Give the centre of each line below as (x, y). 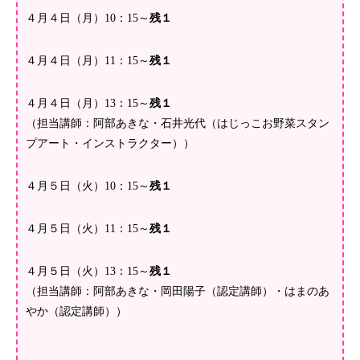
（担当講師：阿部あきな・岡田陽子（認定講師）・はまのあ (178, 292)
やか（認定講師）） (76, 312)
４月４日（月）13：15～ (88, 104)
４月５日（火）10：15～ (88, 186)
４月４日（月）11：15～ (88, 61)
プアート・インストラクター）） (110, 144)
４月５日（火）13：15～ (88, 272)
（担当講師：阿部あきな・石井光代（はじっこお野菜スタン (178, 124)
